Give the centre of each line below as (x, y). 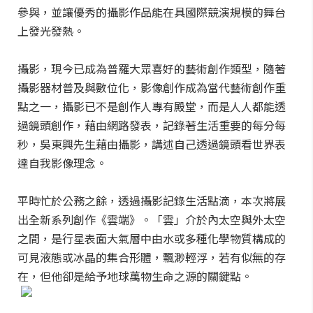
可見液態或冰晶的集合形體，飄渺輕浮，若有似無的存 (152, 257)
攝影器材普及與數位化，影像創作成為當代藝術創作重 (152, 87)
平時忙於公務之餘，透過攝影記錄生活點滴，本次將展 (152, 201)
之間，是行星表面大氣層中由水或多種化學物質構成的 (152, 238)
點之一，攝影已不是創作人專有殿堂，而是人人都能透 (152, 106)
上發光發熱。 (51, 31)
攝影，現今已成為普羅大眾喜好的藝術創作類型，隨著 (152, 68)
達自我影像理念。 (62, 163)
